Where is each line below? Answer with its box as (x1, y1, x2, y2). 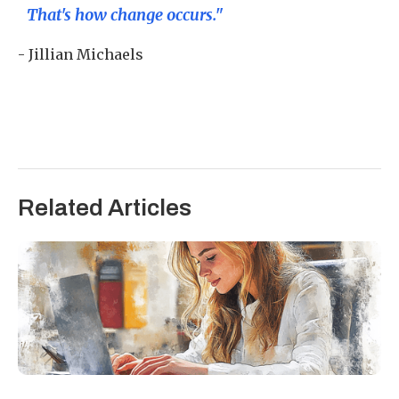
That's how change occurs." (27, 4, 224, 25)
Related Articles (18, 195, 191, 220)
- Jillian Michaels (18, 45, 143, 63)
